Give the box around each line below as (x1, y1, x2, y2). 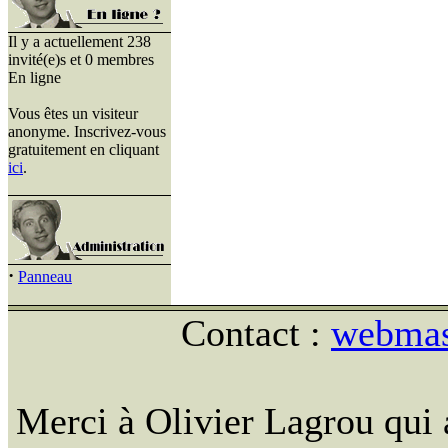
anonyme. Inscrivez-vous (8, 123, 166, 140)
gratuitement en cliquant (8, 141, 159, 158)
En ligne (8, 69, 61, 86)
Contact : (181, 312, 331, 354)
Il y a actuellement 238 (8, 33, 151, 50)
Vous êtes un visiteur (8, 105, 138, 122)
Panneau (18, 268, 72, 285)
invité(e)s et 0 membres (8, 51, 154, 68)
